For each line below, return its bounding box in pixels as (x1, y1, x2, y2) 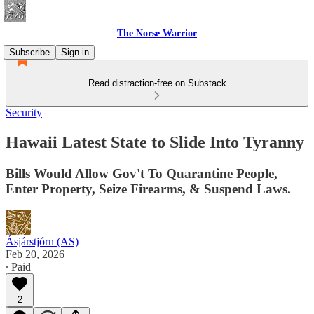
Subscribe (9, 47, 50, 57)
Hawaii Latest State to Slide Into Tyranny (6, 132, 304, 151)
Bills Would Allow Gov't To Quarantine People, (6, 165, 278, 181)
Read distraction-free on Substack (88, 78, 226, 88)
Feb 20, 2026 (6, 247, 64, 260)
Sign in (61, 47, 89, 57)
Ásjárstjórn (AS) (6, 235, 78, 247)
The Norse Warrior (117, 28, 197, 39)
